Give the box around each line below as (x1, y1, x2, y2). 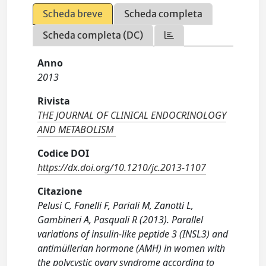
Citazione (37, 185, 83, 198)
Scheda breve (43, 8, 103, 20)
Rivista (37, 94, 71, 107)
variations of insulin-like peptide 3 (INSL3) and (37, 227, 229, 240)
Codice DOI (37, 147, 90, 160)
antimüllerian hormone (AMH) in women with (37, 242, 226, 255)
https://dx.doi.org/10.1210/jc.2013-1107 (37, 161, 207, 174)
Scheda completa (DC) (43, 29, 144, 41)
